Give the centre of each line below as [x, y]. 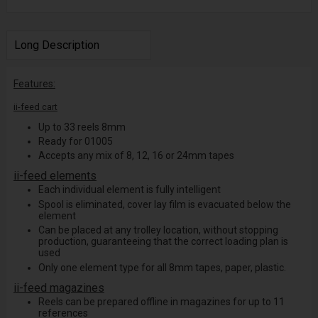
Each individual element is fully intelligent [129, 190]
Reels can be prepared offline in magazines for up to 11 [161, 301]
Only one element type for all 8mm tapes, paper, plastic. [162, 267]
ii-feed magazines [59, 287]
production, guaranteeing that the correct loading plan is [163, 242]
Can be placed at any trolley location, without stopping [158, 230]
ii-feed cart [35, 106]
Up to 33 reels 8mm [82, 127]
